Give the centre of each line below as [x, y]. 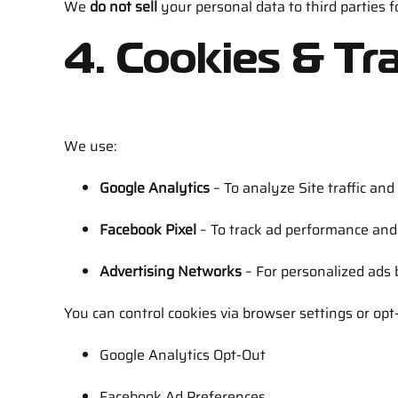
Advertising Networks [170, 271]
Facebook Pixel [147, 229]
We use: [90, 146]
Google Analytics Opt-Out [182, 354]
